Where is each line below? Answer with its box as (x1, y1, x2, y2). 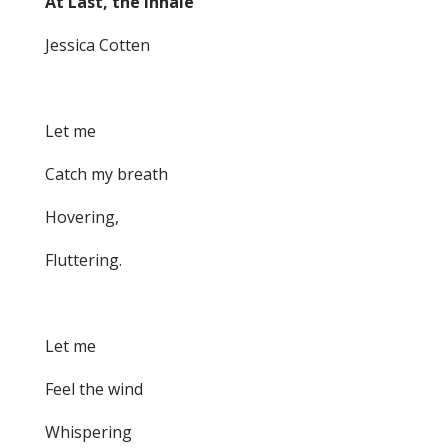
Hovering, (44, 206, 119, 229)
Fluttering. (44, 249, 122, 272)
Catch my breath (44, 163, 168, 186)
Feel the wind (44, 378, 143, 401)
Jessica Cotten (44, 34, 150, 57)
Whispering (44, 421, 132, 444)
